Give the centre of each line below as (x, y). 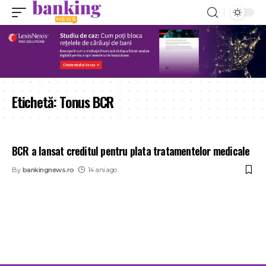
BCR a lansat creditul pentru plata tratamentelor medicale (131, 151)
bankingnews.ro (48, 170)
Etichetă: (36, 101)
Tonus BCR (87, 101)
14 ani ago (102, 170)
